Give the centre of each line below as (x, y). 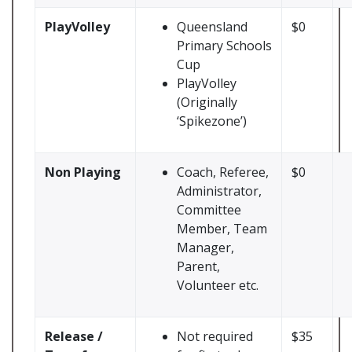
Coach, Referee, (223, 172)
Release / (74, 336)
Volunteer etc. (218, 285)
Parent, (198, 266)
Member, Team (222, 229)
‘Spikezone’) (212, 121)
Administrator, (219, 191)
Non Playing (83, 172)
